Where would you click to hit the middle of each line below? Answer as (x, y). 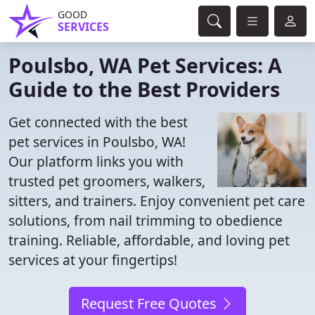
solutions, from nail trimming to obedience (146, 220)
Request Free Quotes (150, 303)
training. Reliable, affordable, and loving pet (149, 240)
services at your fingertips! (93, 260)
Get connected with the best (98, 122)
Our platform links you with (96, 161)
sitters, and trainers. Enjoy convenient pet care (157, 201)
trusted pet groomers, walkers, (107, 181)
